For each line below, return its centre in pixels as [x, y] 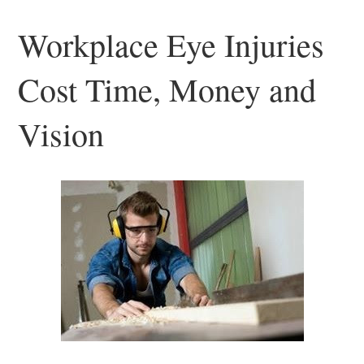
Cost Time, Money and [167, 89]
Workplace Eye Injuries [171, 44]
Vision [61, 133]
